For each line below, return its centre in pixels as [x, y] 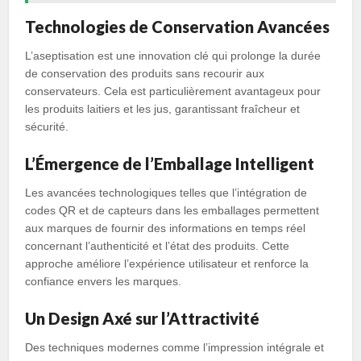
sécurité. [47, 127]
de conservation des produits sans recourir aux [145, 73]
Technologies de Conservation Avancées [178, 27]
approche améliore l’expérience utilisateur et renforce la [167, 263]
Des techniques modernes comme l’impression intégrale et [175, 347]
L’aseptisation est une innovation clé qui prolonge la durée [173, 56]
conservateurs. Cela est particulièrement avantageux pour [173, 91]
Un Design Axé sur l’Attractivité [143, 318]
